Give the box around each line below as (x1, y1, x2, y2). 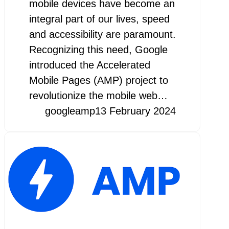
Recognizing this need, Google (29, 43, 168, 55)
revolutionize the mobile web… (29, 89, 168, 101)
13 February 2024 (95, 105, 176, 117)
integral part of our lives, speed (29, 13, 170, 25)
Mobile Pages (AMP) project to (29, 74, 168, 86)
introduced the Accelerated (29, 59, 150, 71)
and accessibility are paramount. (29, 28, 176, 40)
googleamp (44, 105, 95, 117)
